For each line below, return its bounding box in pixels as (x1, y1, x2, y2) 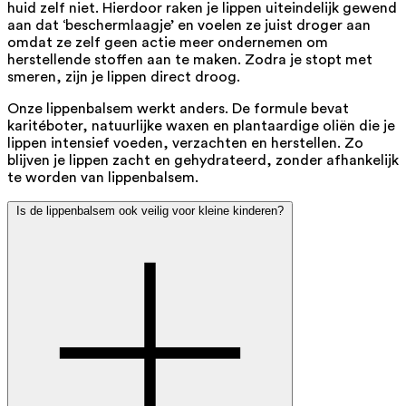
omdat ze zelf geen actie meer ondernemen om (7, 35, 328, 51)
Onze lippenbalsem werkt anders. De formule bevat (7, 101, 349, 117)
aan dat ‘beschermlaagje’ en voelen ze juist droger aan (7, 18, 371, 34)
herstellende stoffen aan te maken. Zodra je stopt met (7, 53, 372, 68)
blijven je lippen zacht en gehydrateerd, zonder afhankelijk (7, 153, 399, 169)
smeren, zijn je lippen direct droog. (7, 70, 240, 85)
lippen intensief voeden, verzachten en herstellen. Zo (7, 136, 363, 151)
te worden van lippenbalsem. (7, 170, 198, 186)
